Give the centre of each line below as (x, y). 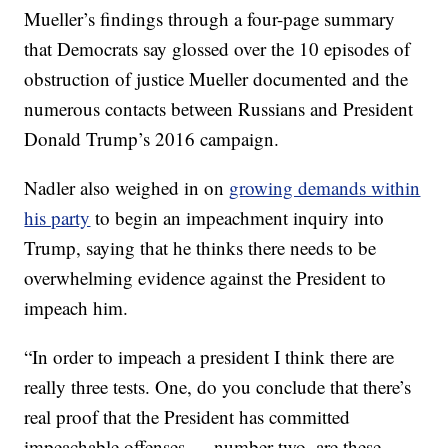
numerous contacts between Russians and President (219, 108)
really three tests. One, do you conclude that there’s (218, 386)
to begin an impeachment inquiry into (237, 217)
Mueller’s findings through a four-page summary (210, 18)
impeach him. (76, 307)
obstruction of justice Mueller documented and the (216, 78)
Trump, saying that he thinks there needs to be (200, 247)
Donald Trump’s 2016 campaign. (152, 138)
